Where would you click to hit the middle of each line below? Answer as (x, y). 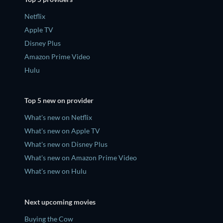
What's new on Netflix (58, 117)
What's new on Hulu (56, 171)
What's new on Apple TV (62, 131)
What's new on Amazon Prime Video (81, 158)
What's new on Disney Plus (66, 144)
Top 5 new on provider (59, 101)
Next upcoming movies (60, 202)
